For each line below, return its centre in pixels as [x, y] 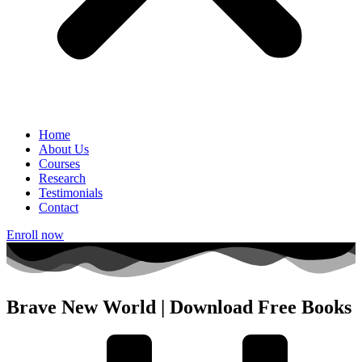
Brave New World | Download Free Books [179, 307]
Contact [59, 207]
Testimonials [71, 193]
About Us [64, 149]
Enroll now [35, 235]
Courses [59, 164]
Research [62, 178]
